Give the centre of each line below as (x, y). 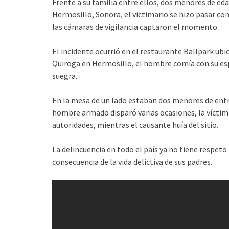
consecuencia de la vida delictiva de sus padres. (132, 161)
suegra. (65, 75)
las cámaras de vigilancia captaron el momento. (135, 26)
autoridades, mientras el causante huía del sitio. (135, 124)
